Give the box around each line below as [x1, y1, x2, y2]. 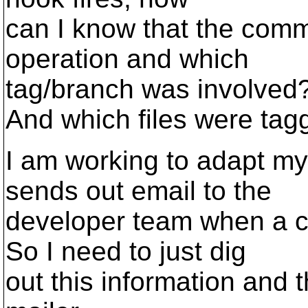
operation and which [5, 44, 249, 74]
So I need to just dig [5, 236, 246, 266]
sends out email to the [5, 176, 272, 206]
